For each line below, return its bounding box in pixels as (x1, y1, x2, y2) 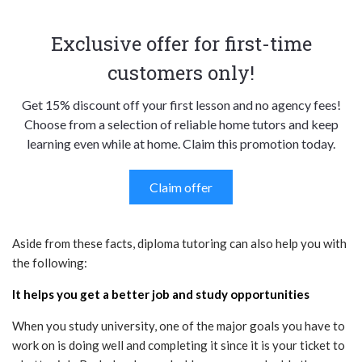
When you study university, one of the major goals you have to (12, 318, 345, 334)
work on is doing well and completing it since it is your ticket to (12, 338, 345, 353)
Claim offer (149, 179, 213, 196)
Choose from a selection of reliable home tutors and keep (23, 116, 339, 133)
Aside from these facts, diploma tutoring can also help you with (12, 236, 347, 251)
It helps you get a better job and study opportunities (12, 287, 309, 302)
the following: (12, 255, 87, 271)
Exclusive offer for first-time (50, 31, 312, 57)
